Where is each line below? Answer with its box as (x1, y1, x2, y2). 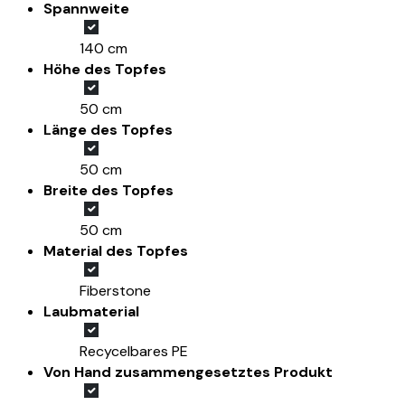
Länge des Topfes (43, 120, 173, 140)
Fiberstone (80, 281, 151, 301)
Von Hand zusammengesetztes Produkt (43, 363, 333, 382)
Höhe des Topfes (43, 60, 166, 80)
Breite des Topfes (43, 181, 174, 201)
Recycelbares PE (80, 342, 188, 362)
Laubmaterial (43, 302, 139, 322)
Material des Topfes (43, 241, 188, 261)
